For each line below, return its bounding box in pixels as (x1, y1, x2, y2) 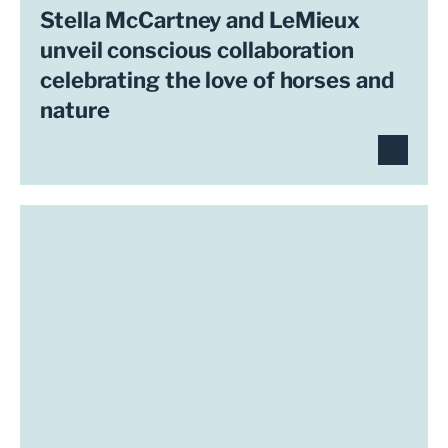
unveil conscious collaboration (40, 37, 354, 63)
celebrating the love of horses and (40, 67, 394, 93)
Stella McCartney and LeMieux (40, 7, 361, 33)
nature (40, 97, 110, 123)
